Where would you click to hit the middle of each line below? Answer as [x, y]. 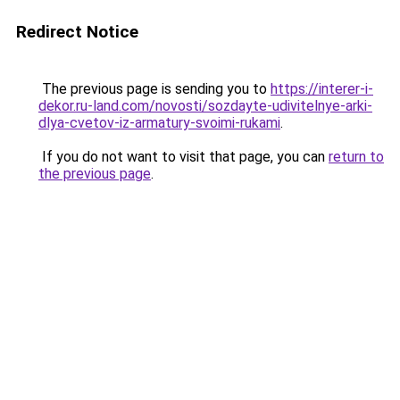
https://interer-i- [322, 89]
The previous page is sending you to [154, 89]
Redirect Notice [77, 32]
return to [356, 157]
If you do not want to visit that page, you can [183, 157]
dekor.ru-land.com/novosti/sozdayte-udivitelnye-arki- [205, 106]
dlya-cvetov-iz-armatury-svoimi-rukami [159, 123]
